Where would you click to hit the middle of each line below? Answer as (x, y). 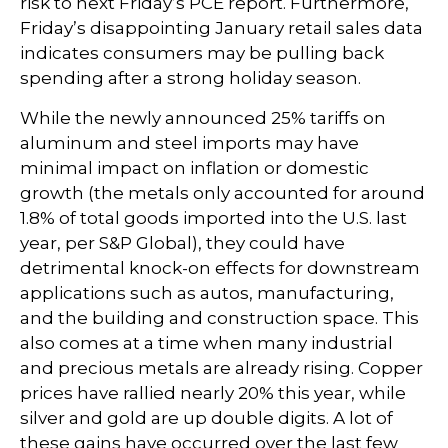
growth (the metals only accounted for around (222, 193)
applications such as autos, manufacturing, (207, 293)
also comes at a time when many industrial (206, 343)
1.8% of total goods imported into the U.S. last (213, 218)
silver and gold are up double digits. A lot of (206, 418)
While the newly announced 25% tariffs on (203, 118)
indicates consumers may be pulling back (202, 53)
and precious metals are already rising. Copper (221, 368)
